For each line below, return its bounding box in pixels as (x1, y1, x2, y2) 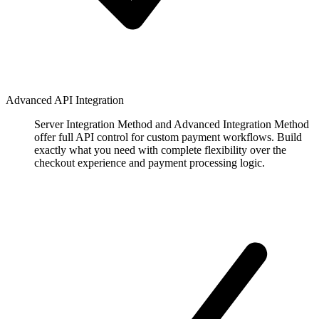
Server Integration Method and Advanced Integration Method (34, 117, 309, 130)
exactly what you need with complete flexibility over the (34, 143, 286, 156)
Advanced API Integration (6, 93, 124, 106)
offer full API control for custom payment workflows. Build (34, 130, 302, 143)
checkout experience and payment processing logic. (34, 156, 265, 169)
